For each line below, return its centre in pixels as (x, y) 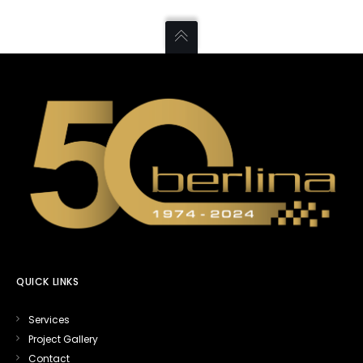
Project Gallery (63, 340)
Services (49, 320)
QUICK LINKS (48, 282)
